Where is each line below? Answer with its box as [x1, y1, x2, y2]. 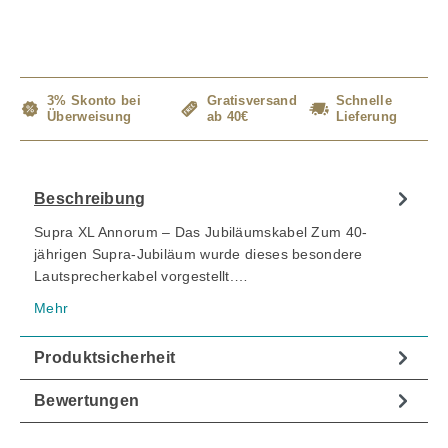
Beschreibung [34, 190, 146, 208]
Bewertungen [34, 392, 140, 410]
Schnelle [335, 93, 392, 109]
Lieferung [335, 109, 398, 125]
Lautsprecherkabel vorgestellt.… [34, 268, 249, 285]
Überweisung [47, 109, 132, 125]
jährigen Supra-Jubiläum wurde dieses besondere [34, 246, 363, 263]
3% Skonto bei [47, 93, 141, 109]
